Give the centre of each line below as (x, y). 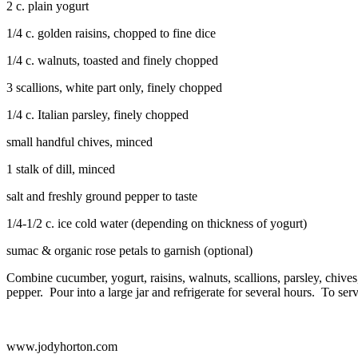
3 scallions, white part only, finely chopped (114, 87)
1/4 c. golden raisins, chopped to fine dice (111, 33)
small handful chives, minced (80, 141)
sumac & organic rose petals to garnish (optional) (129, 250)
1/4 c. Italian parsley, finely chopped (97, 114)
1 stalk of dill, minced (61, 169)
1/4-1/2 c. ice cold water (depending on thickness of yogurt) (157, 223)
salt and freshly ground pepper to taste (102, 196)
